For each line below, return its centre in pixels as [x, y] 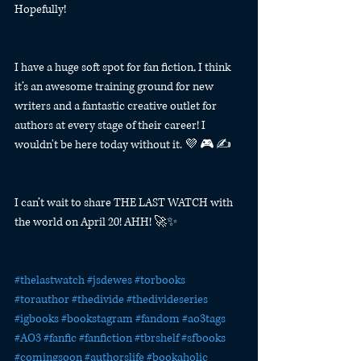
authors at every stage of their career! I [111, 125]
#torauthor [42, 299]
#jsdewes [110, 280]
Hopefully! [40, 9]
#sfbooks [203, 338]
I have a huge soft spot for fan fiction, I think [124, 67]
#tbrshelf [157, 338]
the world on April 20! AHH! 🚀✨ [96, 222]
